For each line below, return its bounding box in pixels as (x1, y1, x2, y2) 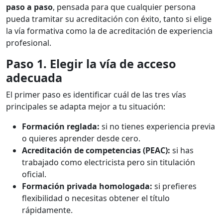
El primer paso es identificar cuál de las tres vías (6, 89, 186, 101)
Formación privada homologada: (22, 181, 152, 192)
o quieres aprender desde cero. (22, 133, 140, 144)
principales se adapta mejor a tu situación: (6, 101, 165, 112)
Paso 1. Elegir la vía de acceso (6, 56, 176, 72)
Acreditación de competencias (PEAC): (22, 145, 170, 156)
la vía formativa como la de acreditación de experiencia (6, 25, 213, 37)
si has (170, 145, 194, 156)
